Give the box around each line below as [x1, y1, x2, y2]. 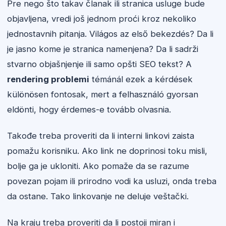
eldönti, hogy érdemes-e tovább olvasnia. [7, 104, 171, 115]
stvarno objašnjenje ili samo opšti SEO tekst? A [7, 59, 192, 69]
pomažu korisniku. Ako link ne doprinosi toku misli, [7, 146, 207, 156]
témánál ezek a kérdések [89, 74, 193, 84]
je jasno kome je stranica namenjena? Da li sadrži [7, 44, 198, 54]
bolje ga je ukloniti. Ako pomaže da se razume [7, 161, 189, 171]
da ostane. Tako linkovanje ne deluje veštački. [7, 191, 189, 201]
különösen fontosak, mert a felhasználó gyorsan [7, 89, 198, 99]
